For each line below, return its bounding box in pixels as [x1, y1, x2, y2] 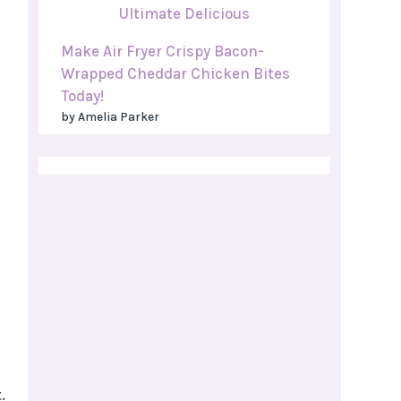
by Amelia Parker [61, 109, 159, 124]
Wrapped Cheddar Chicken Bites [61, 64, 290, 83]
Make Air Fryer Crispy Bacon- [61, 42, 264, 61]
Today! [61, 87, 104, 106]
